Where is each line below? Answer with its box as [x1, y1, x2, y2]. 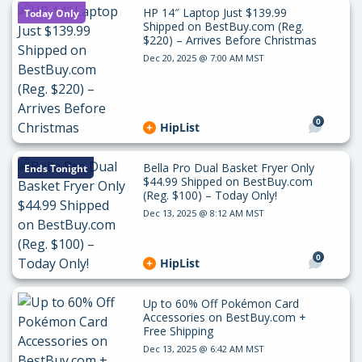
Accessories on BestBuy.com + [142, 309, 306, 326]
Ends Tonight [24, 162, 87, 176]
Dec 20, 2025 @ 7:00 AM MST [142, 52, 264, 65]
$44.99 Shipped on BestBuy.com [142, 174, 313, 190]
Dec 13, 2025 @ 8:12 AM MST [142, 207, 264, 220]
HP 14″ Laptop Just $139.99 [142, 5, 287, 21]
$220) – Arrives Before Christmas [142, 32, 317, 48]
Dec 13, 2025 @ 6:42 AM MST [142, 343, 264, 356]
